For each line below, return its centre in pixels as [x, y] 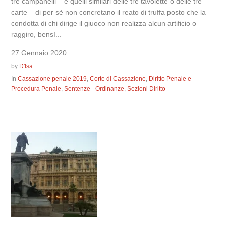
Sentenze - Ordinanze [94, 89]
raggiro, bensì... [37, 34]
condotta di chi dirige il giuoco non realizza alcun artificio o [104, 23]
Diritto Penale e [170, 79]
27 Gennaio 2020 [39, 53]
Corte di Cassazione [118, 79]
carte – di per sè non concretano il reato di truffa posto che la [109, 12]
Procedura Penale [36, 89]
